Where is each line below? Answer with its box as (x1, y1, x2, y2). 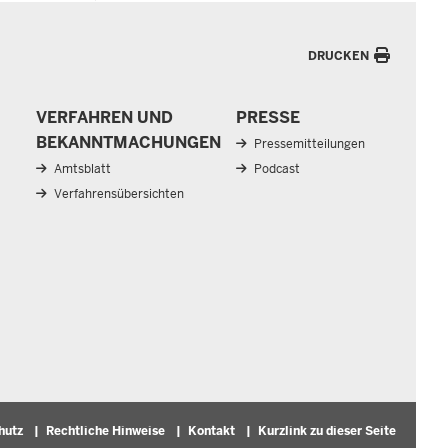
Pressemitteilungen (254, 135, 365, 152)
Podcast (254, 160, 300, 177)
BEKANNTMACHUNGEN (36, 131, 221, 153)
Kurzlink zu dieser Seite (258, 423, 396, 440)
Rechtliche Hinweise (46, 423, 165, 440)
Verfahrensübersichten (54, 185, 184, 202)
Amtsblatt (54, 160, 111, 177)
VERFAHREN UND (36, 106, 173, 128)
